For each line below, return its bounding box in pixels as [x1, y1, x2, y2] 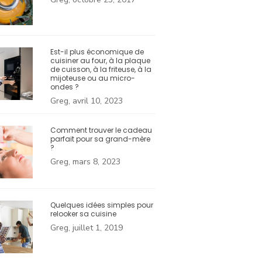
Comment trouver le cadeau [50, 125, 152, 136]
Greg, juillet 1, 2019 [50, 222, 123, 234]
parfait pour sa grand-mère [50, 134, 150, 144]
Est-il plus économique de [50, 47, 144, 57]
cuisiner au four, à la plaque [50, 56, 150, 66]
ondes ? [50, 82, 79, 92]
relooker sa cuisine [50, 209, 116, 219]
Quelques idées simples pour [50, 200, 153, 211]
